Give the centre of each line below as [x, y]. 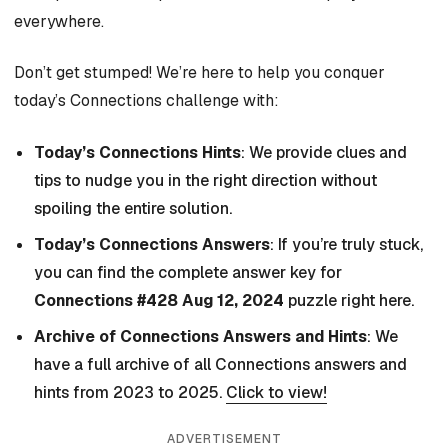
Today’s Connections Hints [137, 152]
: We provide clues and [324, 152]
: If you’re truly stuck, [346, 244]
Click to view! [276, 392]
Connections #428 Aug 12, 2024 [159, 300]
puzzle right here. [349, 300]
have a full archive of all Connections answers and [220, 364]
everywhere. [59, 21]
